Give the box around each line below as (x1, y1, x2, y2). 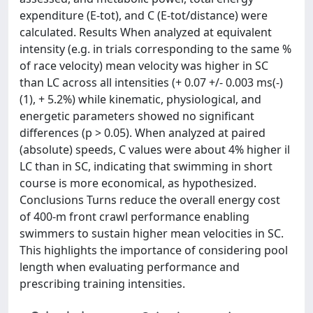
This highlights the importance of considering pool (20, 242, 288, 258)
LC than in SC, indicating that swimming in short (20, 159, 272, 174)
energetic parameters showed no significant (20, 108, 254, 124)
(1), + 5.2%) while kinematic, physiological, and (20, 92, 261, 107)
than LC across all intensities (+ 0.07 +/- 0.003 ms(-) (20, 75, 283, 90)
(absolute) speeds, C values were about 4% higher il (20, 142, 290, 157)
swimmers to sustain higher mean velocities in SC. (20, 226, 284, 241)
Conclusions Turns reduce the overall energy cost (20, 192, 280, 208)
